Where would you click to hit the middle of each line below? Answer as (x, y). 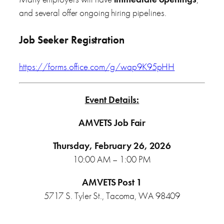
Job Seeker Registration (72, 40)
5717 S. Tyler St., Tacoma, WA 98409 (112, 196)
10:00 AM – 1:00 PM (112, 159)
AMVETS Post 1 (112, 182)
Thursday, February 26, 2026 (112, 146)
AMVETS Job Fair (112, 123)
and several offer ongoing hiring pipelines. (93, 12)
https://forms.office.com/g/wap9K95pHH (97, 66)
